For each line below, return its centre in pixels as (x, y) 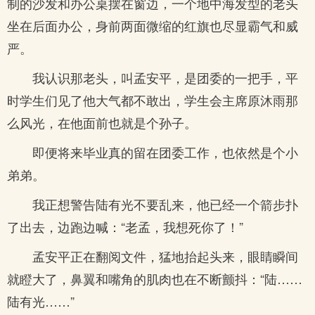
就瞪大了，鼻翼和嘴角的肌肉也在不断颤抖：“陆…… (155, 278)
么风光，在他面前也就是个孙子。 (102, 122)
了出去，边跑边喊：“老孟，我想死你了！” (125, 226)
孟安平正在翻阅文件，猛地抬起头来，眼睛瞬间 (165, 256)
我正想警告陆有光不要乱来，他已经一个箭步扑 (165, 204)
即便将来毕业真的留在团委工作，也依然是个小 (165, 152)
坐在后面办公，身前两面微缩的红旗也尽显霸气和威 (153, 25)
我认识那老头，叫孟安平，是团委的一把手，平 (165, 77)
